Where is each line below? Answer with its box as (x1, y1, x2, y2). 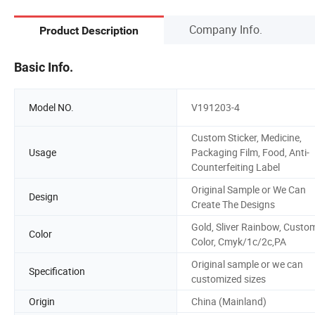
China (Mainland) (191, 294, 266, 308)
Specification (29, 264, 85, 278)
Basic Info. (14, 59, 73, 75)
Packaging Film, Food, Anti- (191, 145, 309, 159)
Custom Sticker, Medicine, (191, 130, 302, 144)
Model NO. (29, 101, 74, 115)
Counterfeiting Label (191, 160, 280, 174)
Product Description (39, 24, 139, 38)
